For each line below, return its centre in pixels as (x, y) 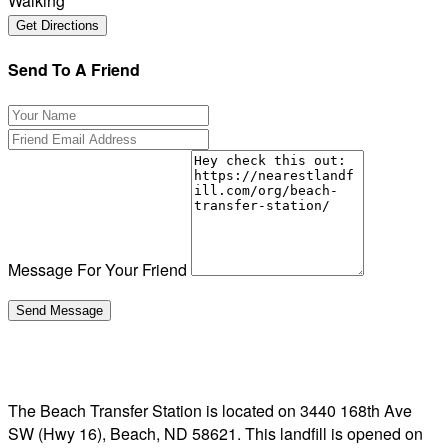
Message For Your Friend (97, 269)
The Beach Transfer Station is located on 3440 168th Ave (210, 410)
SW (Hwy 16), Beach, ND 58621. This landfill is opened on (215, 433)
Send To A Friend (74, 69)
